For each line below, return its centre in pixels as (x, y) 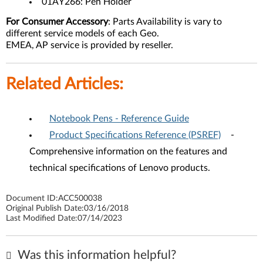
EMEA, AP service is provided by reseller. (90, 45)
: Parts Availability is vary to (165, 22)
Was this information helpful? (95, 255)
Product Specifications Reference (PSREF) (135, 135)
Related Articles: (65, 84)
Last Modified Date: (42, 219)
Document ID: (32, 199)
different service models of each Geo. (82, 34)
